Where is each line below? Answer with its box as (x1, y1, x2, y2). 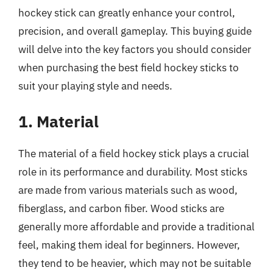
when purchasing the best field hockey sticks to (18, 60, 239, 74)
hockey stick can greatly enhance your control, (18, 5, 235, 19)
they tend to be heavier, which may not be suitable (18, 257, 251, 270)
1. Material (18, 111, 99, 132)
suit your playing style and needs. (18, 79, 172, 93)
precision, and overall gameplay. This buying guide (18, 24, 252, 38)
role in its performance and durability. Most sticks (18, 165, 247, 179)
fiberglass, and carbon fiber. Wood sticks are (18, 202, 224, 215)
